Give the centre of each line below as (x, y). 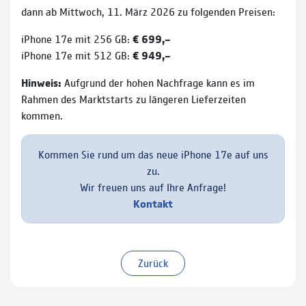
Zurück (153, 263)
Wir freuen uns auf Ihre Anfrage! (153, 187)
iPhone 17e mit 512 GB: (77, 55)
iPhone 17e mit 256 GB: (77, 39)
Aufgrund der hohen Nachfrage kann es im (158, 83)
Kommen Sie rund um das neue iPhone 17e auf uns (153, 154)
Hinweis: (41, 83)
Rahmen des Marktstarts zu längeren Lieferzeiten (134, 99)
